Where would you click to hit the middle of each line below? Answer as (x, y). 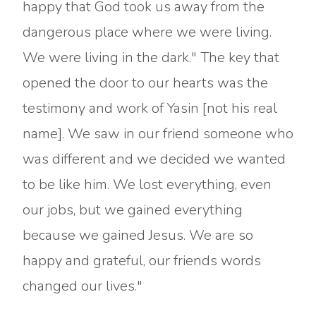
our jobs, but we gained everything (133, 210)
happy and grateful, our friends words (142, 261)
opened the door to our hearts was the (145, 83)
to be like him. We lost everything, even (147, 184)
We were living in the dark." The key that (151, 57)
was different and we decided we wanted (154, 159)
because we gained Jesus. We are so (138, 235)
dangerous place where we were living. (147, 32)
